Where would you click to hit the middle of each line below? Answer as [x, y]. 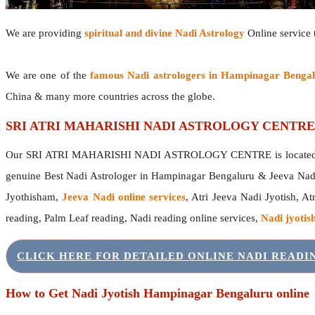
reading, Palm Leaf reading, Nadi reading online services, [133, 218]
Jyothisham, [34, 197]
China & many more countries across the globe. [110, 96]
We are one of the [48, 75]
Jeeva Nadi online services [124, 197]
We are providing [45, 33]
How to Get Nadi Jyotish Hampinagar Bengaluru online [157, 293]
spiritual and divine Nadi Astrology [165, 33]
